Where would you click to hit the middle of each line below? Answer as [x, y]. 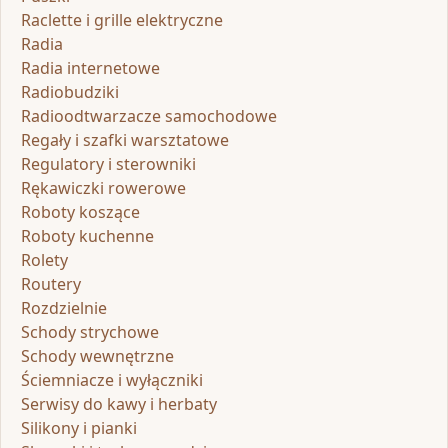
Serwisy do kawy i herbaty [119, 403]
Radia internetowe [90, 67]
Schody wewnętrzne [97, 355]
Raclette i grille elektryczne [122, 19]
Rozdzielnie [64, 307]
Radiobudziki [70, 91]
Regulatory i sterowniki [108, 163]
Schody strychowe [90, 331]
